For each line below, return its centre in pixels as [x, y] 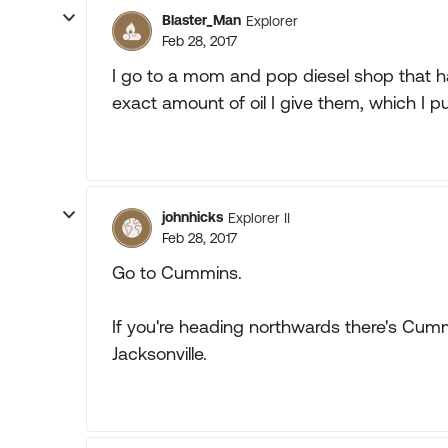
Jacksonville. [159, 353]
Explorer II [259, 217]
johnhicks [192, 217]
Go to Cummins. [177, 272]
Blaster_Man [201, 20]
